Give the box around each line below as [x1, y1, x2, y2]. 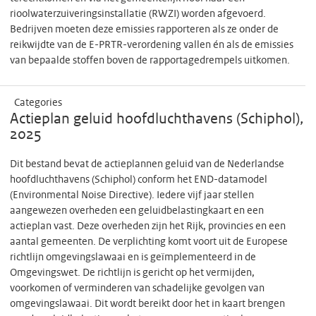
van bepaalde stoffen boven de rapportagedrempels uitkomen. [10, 56, 290, 66]
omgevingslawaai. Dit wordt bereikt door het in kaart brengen [10, 299, 285, 309]
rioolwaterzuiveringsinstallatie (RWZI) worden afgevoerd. [10, 9, 266, 19]
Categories [14, 98, 62, 108]
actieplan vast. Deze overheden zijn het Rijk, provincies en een [10, 221, 286, 231]
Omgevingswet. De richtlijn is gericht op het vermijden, [10, 268, 255, 278]
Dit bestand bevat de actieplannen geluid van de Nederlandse [10, 159, 284, 169]
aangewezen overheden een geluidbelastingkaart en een [10, 206, 264, 216]
